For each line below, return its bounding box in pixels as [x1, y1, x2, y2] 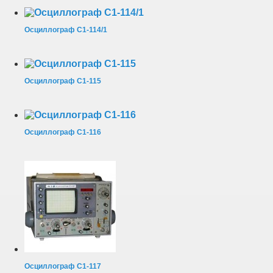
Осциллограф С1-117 [24, 261, 101, 271]
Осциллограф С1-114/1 [24, 25, 107, 34]
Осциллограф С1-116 [24, 127, 101, 136]
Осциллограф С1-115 [24, 76, 101, 85]
